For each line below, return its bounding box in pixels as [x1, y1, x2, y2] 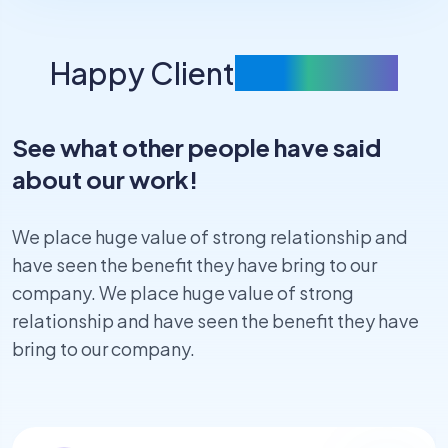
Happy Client [50, 54, 235, 93]
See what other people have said [12, 132, 381, 163]
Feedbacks [235, 54, 398, 93]
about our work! [12, 164, 198, 195]
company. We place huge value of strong [12, 281, 354, 305]
